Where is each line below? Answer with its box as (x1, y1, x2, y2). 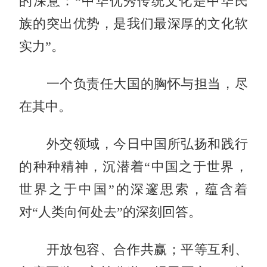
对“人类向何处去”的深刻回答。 (19, 204, 202, 219)
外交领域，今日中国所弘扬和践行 (19, 136, 248, 151)
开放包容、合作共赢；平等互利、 (19, 242, 248, 257)
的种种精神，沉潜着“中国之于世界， (19, 159, 248, 174)
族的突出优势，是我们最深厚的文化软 (19, 16, 248, 31)
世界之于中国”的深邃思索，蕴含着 (19, 182, 248, 197)
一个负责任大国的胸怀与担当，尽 (19, 76, 248, 91)
